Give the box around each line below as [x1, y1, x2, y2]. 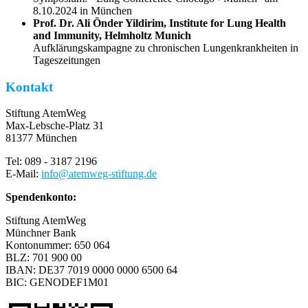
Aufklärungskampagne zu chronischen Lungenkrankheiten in [33, 41, 298, 54]
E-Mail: [5, 168, 41, 180]
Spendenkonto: [5, 191, 76, 203]
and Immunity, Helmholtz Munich [33, 29, 191, 41]
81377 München [5, 132, 77, 144]
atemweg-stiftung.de [69, 168, 157, 180]
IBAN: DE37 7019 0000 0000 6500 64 [5, 264, 177, 276]
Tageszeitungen [33, 54, 100, 66]
